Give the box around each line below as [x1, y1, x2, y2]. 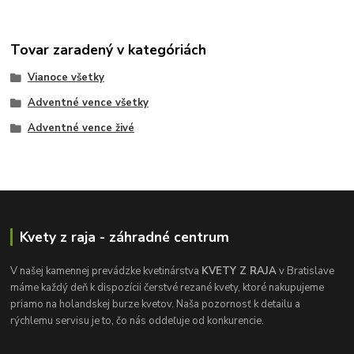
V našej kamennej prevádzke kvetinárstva [10, 263, 202, 278]
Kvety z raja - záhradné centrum [19, 227, 229, 247]
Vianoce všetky [27, 70, 104, 85]
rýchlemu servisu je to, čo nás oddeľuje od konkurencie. [10, 313, 265, 328]
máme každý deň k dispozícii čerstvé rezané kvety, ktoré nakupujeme [10, 280, 325, 295]
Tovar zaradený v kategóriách [10, 40, 207, 60]
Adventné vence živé [27, 120, 134, 135]
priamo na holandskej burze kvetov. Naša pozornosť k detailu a [10, 296, 301, 311]
